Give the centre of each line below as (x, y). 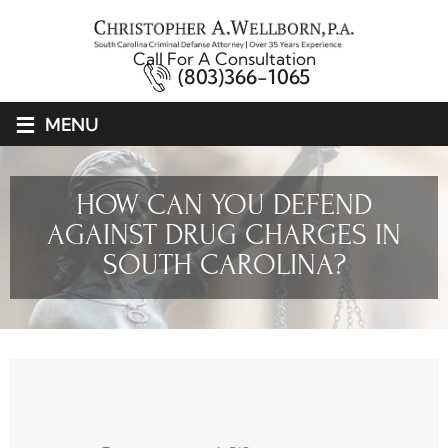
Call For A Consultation (224, 59)
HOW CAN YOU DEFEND (224, 205)
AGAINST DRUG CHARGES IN (224, 235)
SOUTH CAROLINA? (224, 265)
